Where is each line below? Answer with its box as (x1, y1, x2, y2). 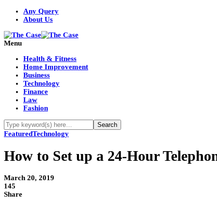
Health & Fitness (23, 55, 77, 62)
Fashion (23, 104, 48, 112)
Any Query (23, 7, 59, 15)
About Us (23, 15, 53, 23)
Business (23, 71, 50, 79)
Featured (4, 130, 32, 138)
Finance (23, 88, 48, 95)
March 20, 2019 (4, 174, 54, 182)
